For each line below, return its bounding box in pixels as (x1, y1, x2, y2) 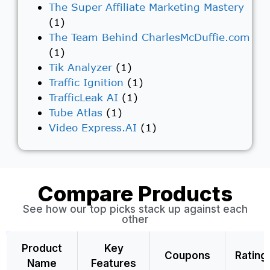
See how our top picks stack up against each (22, 203, 248, 216)
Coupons (165, 250, 210, 262)
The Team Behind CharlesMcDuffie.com (49, 30, 250, 43)
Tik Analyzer (49, 60, 112, 74)
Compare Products (37, 181, 233, 207)
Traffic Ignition (49, 75, 124, 89)
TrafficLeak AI (49, 90, 118, 104)
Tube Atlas (49, 105, 102, 119)
